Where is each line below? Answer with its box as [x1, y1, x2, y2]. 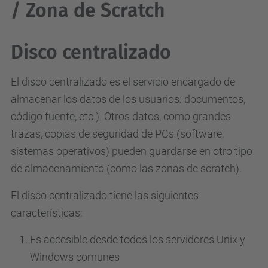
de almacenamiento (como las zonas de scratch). [11, 162, 242, 175]
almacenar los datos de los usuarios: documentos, [11, 93, 245, 105]
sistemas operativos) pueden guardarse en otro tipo [11, 145, 252, 157]
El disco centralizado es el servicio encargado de [11, 75, 235, 88]
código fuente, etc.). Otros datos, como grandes [11, 110, 231, 123]
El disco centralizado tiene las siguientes [11, 189, 199, 202]
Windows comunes [30, 251, 120, 263]
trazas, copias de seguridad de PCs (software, [11, 127, 224, 140]
